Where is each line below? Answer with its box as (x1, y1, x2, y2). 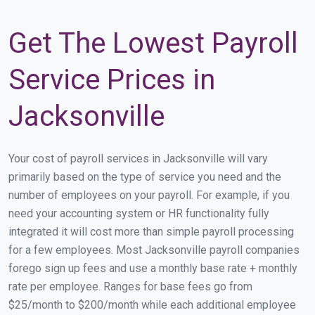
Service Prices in (8, 63, 215, 96)
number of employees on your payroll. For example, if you (8, 188, 290, 202)
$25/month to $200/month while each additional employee (8, 297, 296, 311)
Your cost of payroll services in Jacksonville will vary (8, 151, 268, 165)
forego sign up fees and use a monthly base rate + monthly (8, 261, 297, 275)
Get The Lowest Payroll (8, 26, 298, 60)
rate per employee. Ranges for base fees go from (8, 279, 252, 293)
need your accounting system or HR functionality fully (8, 206, 269, 220)
